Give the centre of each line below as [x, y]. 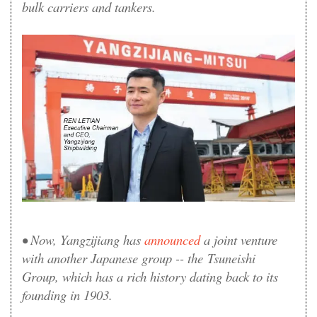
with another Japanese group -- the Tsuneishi [139, 258]
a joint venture [239, 240]
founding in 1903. [67, 295]
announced [172, 240]
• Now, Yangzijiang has [83, 240]
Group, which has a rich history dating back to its [150, 277]
